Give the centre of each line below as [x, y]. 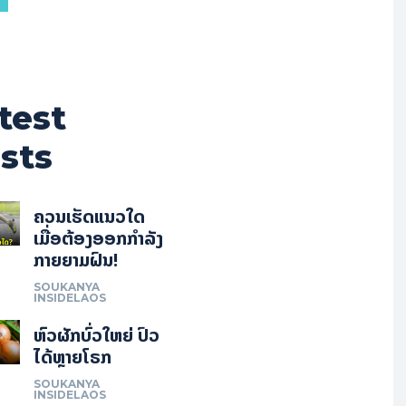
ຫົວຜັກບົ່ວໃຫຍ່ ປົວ [96, 335]
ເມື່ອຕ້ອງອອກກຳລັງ [98, 238]
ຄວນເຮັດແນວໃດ [89, 217]
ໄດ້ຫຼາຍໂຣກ [72, 357]
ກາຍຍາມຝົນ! [75, 260]
